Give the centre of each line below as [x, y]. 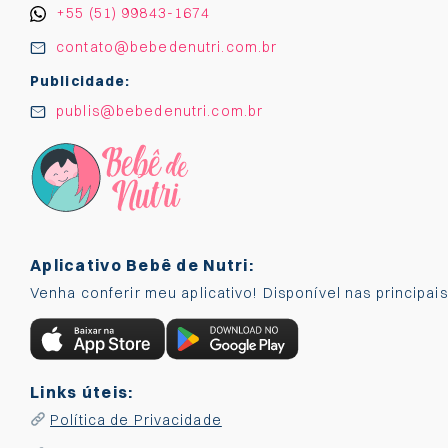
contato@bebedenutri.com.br [167, 46]
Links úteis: [82, 392]
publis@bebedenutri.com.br [160, 110]
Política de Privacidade [136, 420]
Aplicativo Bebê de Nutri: [142, 265]
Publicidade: [80, 80]
